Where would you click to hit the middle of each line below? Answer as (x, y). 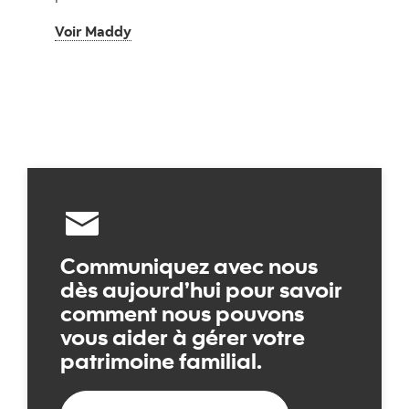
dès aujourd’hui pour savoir (201, 289)
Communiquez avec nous (189, 266)
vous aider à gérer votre (183, 337)
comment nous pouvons (182, 313)
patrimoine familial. (161, 361)
